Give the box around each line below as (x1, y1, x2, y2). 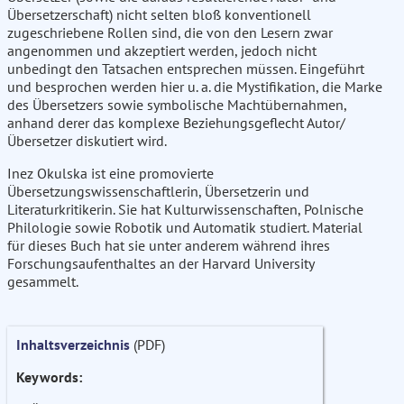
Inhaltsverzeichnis (16, 335, 130, 354)
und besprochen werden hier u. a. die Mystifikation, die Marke (7, 78, 382, 96)
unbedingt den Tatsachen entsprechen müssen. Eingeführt (7, 60, 364, 78)
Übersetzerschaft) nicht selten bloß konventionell (7, 5, 311, 24)
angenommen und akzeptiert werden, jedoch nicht (7, 41, 317, 60)
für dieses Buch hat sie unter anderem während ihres (7, 236, 330, 255)
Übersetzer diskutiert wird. (7, 132, 167, 151)
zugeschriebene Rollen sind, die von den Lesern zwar (7, 23, 333, 42)
